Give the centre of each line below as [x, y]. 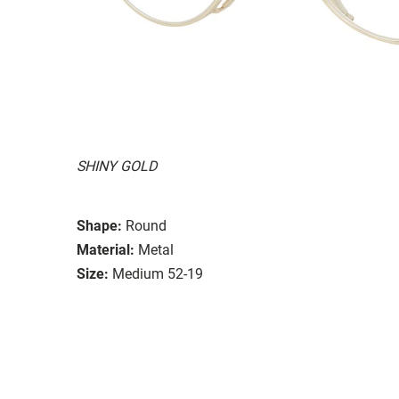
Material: [106, 249]
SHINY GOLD [117, 166]
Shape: [99, 225]
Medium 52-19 [158, 273]
